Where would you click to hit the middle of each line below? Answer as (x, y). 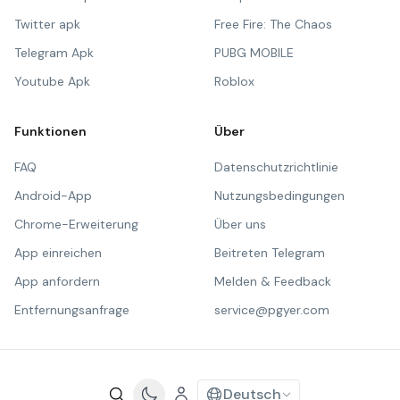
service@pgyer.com (272, 310)
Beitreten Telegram (270, 253)
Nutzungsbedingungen (279, 196)
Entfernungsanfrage (72, 310)
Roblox (234, 81)
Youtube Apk (52, 81)
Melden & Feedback (273, 281)
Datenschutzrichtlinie (276, 167)
